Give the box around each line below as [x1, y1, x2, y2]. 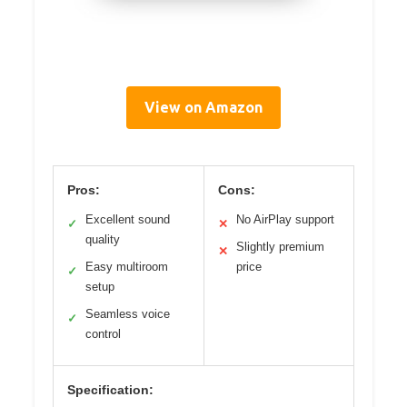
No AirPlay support [235, 213, 334, 227]
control [85, 327, 121, 342]
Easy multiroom [85, 260, 168, 274]
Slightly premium [235, 240, 324, 254]
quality [85, 233, 120, 247]
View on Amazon [144, 99, 263, 116]
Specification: [67, 382, 154, 398]
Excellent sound [85, 213, 170, 227]
